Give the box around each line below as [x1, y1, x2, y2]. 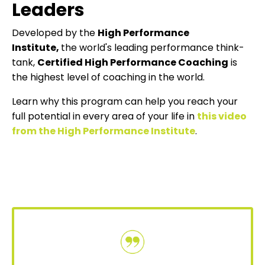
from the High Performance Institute [12, 124, 195, 138]
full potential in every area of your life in [12, 109, 197, 123]
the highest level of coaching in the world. [12, 70, 205, 84]
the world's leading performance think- [61, 40, 244, 54]
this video [197, 109, 247, 123]
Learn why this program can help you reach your [12, 94, 238, 108]
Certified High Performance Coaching [37, 55, 228, 69]
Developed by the [12, 25, 98, 40]
